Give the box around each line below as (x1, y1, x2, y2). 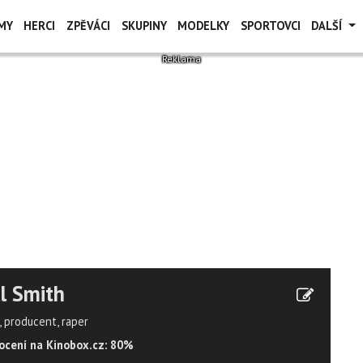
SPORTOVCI (240, 18, 301, 33)
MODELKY (177, 18, 230, 33)
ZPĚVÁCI (66, 18, 110, 33)
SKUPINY (121, 18, 167, 33)
